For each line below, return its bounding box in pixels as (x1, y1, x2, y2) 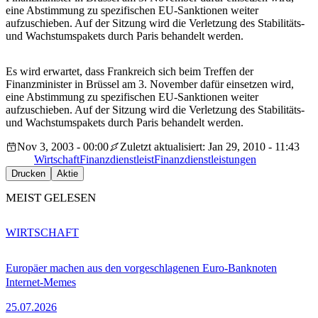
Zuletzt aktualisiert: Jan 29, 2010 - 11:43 (120, 141, 300, 153)
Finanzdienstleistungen (154, 153, 256, 166)
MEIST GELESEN (6, 191, 96, 205)
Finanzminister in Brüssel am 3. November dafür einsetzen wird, (6, 78, 294, 91)
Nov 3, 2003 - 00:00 (17, 141, 109, 153)
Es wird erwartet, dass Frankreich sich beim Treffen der (6, 65, 253, 78)
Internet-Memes (6, 275, 76, 288)
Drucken (11, 168, 45, 180)
